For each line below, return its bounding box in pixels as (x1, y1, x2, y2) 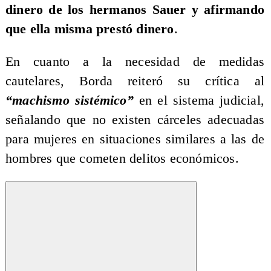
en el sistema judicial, (133, 93, 265, 108)
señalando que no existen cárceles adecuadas (5, 112, 265, 127)
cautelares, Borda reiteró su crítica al (5, 73, 265, 88)
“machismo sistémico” (5, 93, 134, 108)
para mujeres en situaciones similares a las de (5, 131, 265, 146)
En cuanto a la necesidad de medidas (5, 54, 265, 69)
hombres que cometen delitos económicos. (5, 151, 239, 166)
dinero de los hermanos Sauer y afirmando (5, 2, 265, 18)
